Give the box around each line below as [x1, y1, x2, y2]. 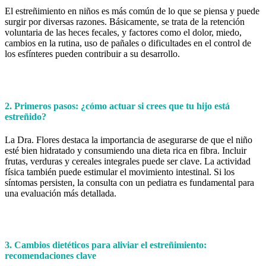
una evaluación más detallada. [5, 188, 116, 198]
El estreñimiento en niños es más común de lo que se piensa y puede [5, 6, 259, 17]
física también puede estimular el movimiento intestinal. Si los [5, 166, 235, 177]
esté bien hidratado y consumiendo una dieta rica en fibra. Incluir [5, 145, 246, 156]
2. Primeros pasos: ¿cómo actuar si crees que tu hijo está [5, 100, 230, 111]
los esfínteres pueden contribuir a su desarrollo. [5, 49, 180, 59]
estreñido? [5, 111, 46, 122]
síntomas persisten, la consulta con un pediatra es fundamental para [5, 177, 254, 188]
